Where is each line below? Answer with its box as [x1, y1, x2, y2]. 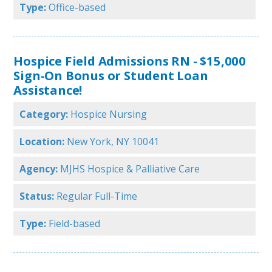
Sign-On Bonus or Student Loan [13, 67, 208, 84]
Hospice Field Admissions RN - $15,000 [13, 52, 246, 70]
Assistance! [13, 81, 83, 99]
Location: [19, 135, 65, 149]
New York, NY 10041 [67, 135, 160, 149]
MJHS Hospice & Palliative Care [60, 162, 200, 176]
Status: [19, 189, 55, 203]
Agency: [19, 162, 58, 176]
